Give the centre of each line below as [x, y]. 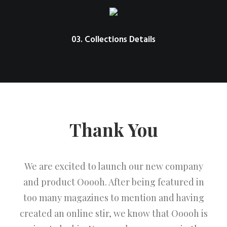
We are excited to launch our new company [113, 166]
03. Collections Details [113, 40]
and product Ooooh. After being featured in [113, 182]
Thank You [113, 129]
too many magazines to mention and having [113, 198]
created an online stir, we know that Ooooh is [113, 213]
